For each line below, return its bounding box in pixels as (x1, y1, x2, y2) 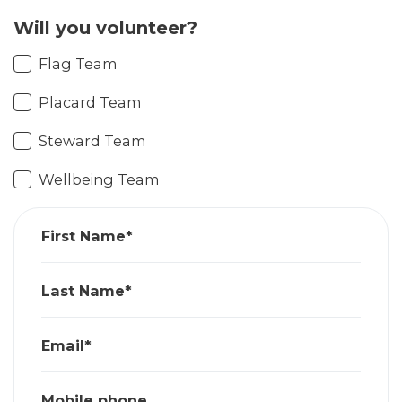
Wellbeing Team (39, 170, 161, 189)
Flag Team (39, 55, 118, 74)
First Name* (41, 226, 133, 245)
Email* (41, 336, 92, 354)
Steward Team (39, 132, 147, 151)
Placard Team (39, 93, 143, 112)
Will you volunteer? (13, 17, 197, 39)
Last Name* (41, 281, 132, 300)
